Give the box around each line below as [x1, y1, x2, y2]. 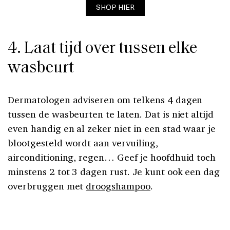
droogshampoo [86, 180, 150, 193]
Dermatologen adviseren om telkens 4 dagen [8, 93, 203, 106]
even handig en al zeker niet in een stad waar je [8, 122, 216, 135]
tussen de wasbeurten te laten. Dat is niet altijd [8, 108, 214, 121]
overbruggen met [8, 180, 86, 193]
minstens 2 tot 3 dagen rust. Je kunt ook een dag [8, 165, 220, 178]
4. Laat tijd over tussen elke [8, 41, 197, 57]
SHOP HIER [95, 1, 135, 12]
